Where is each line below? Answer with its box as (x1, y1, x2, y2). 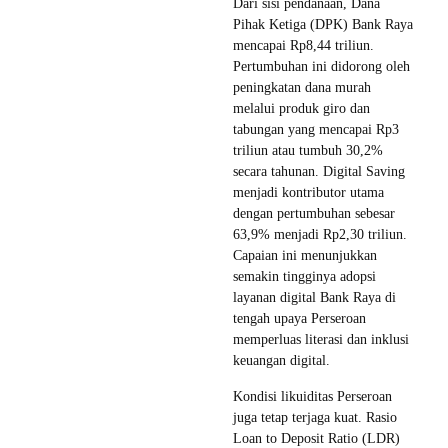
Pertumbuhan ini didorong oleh (233, 59, 410, 75)
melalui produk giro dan (233, 101, 370, 117)
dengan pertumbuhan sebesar (233, 206, 395, 222)
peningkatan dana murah (233, 80, 371, 96)
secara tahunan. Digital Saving (233, 164, 405, 180)
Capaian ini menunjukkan (233, 248, 377, 264)
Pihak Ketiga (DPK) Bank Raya (233, 17, 413, 33)
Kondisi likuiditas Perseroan (233, 389, 392, 405)
